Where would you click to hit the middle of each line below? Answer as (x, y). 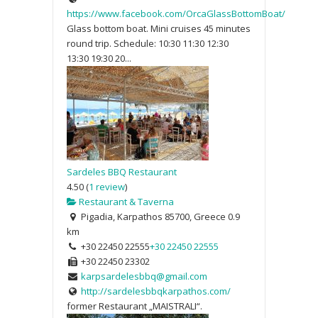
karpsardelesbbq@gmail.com (144, 276)
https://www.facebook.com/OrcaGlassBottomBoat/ (176, 13)
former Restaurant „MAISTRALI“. (135, 306)
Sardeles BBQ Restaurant (122, 171)
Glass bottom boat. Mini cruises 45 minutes (159, 28)
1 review (107, 186)
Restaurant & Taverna (125, 201)
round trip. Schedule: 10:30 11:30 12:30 (148, 43)
